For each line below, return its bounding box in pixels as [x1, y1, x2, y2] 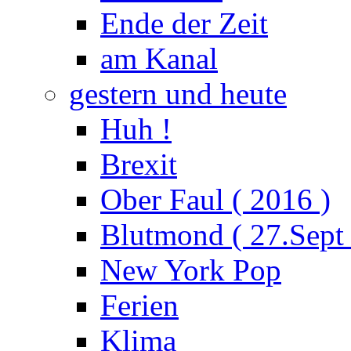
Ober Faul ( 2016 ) [100, 183, 331, 216]
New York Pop [100, 253, 281, 287]
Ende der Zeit [100, 6, 268, 40]
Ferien [100, 288, 179, 322]
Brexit [100, 147, 177, 181]
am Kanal [100, 42, 218, 75]
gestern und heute [69, 77, 287, 110]
